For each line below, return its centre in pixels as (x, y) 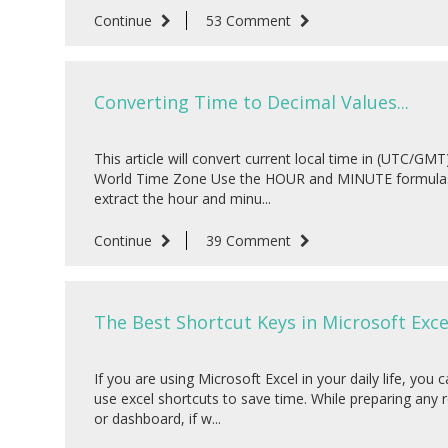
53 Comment (250, 21)
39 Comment (250, 241)
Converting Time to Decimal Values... (251, 102)
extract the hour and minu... (182, 199)
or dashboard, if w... (157, 419)
